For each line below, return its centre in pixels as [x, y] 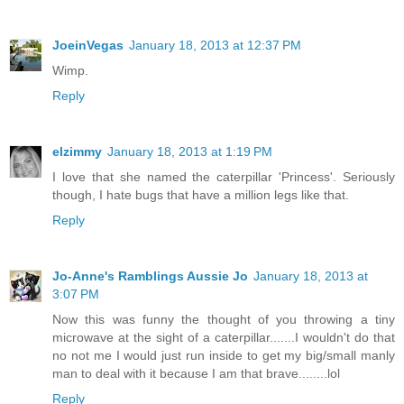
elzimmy [77, 152]
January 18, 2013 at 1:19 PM [190, 152]
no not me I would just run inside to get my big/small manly [224, 356]
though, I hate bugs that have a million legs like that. [201, 195]
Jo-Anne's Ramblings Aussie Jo [150, 276]
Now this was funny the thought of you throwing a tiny [224, 320]
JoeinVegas [88, 46]
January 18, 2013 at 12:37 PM [215, 46]
